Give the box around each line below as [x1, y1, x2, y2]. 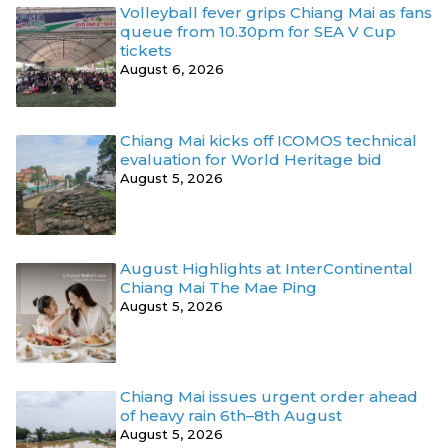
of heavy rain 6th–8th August [120, 405, 342, 425]
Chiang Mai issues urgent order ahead [120, 386, 418, 406]
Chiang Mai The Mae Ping [120, 277, 317, 297]
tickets [120, 40, 172, 60]
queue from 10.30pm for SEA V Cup [120, 21, 396, 41]
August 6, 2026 [120, 60, 224, 77]
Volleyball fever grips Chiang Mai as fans [120, 2, 432, 22]
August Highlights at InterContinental [120, 258, 413, 278]
